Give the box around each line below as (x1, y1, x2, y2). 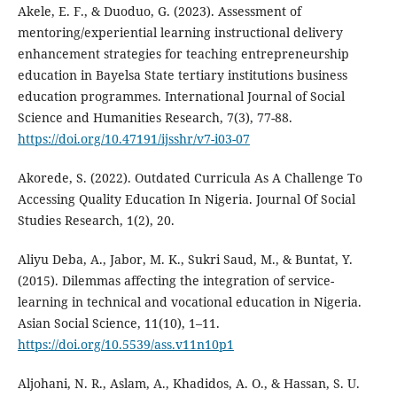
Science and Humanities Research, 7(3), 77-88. (17, 109, 292, 127)
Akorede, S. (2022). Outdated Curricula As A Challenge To (17, 169, 362, 187)
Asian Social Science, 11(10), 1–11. (17, 315, 220, 332)
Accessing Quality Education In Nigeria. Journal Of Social (17, 191, 355, 208)
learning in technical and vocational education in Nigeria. (17, 293, 362, 311)
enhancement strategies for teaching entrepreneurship (17, 45, 349, 63)
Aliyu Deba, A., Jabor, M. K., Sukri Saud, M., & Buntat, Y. (17, 251, 353, 269)
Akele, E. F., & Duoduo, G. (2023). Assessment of (17, 3, 301, 20)
